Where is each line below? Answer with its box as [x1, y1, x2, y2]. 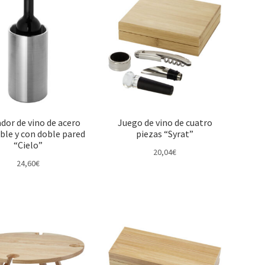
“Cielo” [14, 139, 43, 151]
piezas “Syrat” [136, 128, 194, 140]
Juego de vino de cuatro [117, 117, 212, 129]
